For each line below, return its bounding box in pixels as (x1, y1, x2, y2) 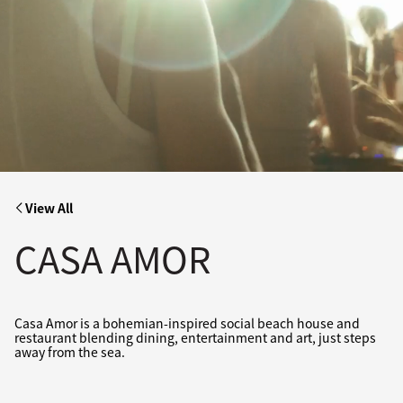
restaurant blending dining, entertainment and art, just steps (14, 328, 376, 346)
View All (25, 199, 73, 217)
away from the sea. (14, 343, 125, 361)
